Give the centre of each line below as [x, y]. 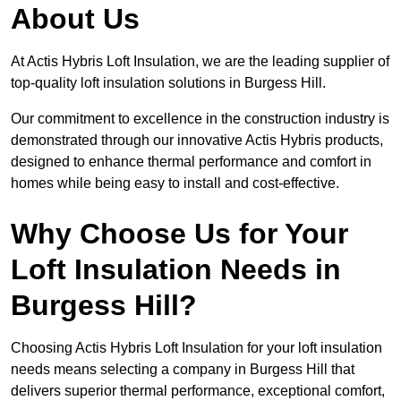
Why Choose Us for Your [179, 234]
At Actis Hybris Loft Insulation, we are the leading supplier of [200, 62]
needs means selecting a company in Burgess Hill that [183, 370]
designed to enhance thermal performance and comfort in [191, 162]
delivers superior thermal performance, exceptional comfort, [198, 391]
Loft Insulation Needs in [176, 270]
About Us [75, 19]
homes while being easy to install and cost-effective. [175, 183]
